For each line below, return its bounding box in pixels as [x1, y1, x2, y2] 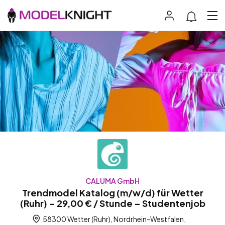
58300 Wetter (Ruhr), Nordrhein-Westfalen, [41, 214, 186, 224]
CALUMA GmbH [85, 176, 140, 186]
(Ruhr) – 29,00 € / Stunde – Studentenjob [20, 197, 205, 209]
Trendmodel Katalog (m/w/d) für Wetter [22, 187, 203, 199]
